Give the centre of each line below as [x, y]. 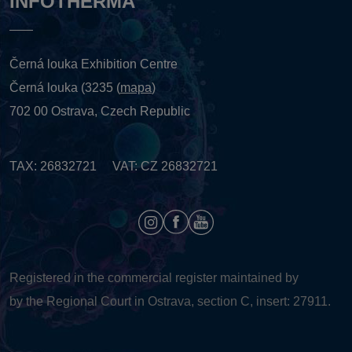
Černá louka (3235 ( [65, 88]
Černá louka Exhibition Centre [93, 64]
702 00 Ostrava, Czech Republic [100, 112]
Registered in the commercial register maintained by [154, 278]
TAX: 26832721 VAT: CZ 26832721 [114, 167]
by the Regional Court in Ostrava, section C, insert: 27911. [170, 302]
